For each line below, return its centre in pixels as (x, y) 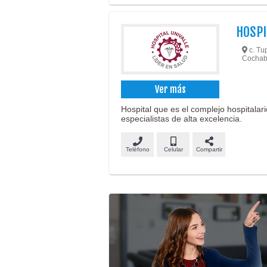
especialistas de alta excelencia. (181, 119)
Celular (173, 149)
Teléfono (137, 149)
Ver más (170, 89)
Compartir (209, 149)
